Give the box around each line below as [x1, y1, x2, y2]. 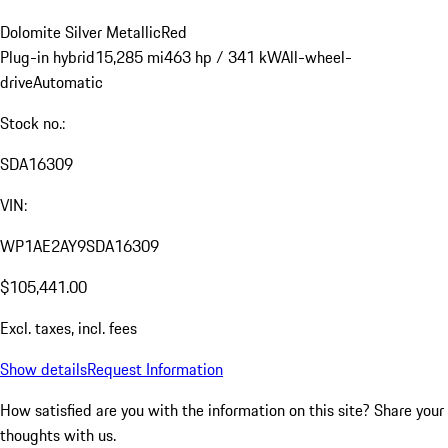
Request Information [87, 357, 223, 382]
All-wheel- [281, 45, 352, 70]
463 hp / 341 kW [164, 45, 281, 70]
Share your [374, 398, 444, 423]
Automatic [33, 70, 103, 95]
